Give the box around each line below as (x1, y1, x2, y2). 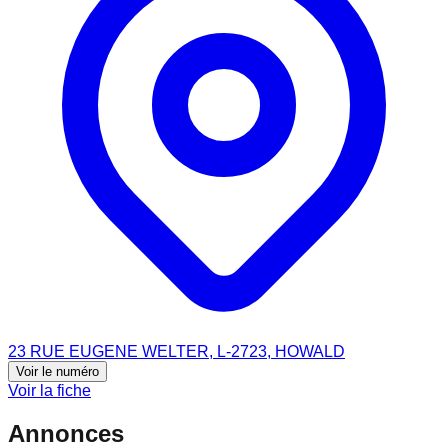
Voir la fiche (8, 381, 91, 399)
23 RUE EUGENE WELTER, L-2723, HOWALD (8, 342, 345, 360)
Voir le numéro (16, 363, 99, 379)
